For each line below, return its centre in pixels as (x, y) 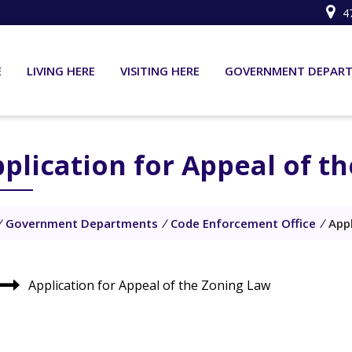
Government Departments (82, 223)
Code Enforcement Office (243, 223)
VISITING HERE (160, 71)
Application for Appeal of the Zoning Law (150, 286)
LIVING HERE (61, 71)
